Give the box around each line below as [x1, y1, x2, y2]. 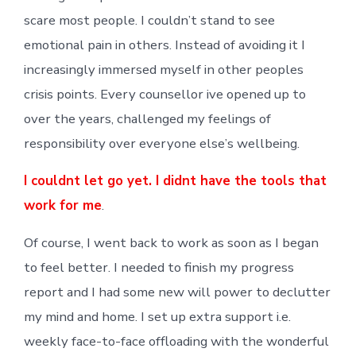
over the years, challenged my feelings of [23, 109, 271, 128]
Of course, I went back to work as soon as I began [23, 233, 319, 252]
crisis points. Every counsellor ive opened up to [23, 84, 306, 103]
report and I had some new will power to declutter [23, 282, 331, 301]
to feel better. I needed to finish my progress [23, 257, 294, 277]
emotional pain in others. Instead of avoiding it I [23, 35, 305, 54]
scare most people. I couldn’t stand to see [23, 10, 275, 29]
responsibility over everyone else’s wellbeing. [23, 133, 300, 153]
